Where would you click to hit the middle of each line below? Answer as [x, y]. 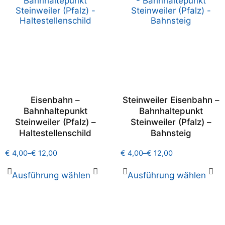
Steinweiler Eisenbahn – [171, 100]
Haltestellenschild [55, 133]
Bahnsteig [171, 133]
